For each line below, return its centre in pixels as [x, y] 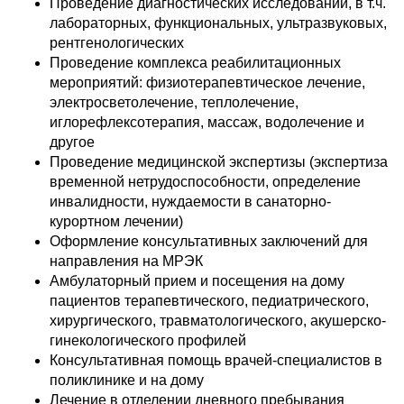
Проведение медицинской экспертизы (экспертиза [219, 161]
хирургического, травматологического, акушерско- [218, 320]
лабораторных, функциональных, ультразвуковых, [218, 23]
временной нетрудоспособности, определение [205, 181]
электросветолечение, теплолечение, [174, 102]
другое [72, 142]
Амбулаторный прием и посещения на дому [197, 280]
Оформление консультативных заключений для [209, 241]
